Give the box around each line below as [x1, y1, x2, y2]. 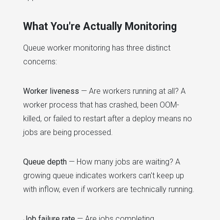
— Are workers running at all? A [79, 86, 186, 96]
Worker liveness [23, 86, 79, 96]
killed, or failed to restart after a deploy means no [23, 114, 192, 124]
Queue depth [23, 157, 67, 167]
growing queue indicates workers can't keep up [23, 171, 184, 181]
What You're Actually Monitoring [23, 20, 177, 33]
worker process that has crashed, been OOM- [23, 100, 179, 110]
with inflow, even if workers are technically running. [23, 185, 194, 194]
